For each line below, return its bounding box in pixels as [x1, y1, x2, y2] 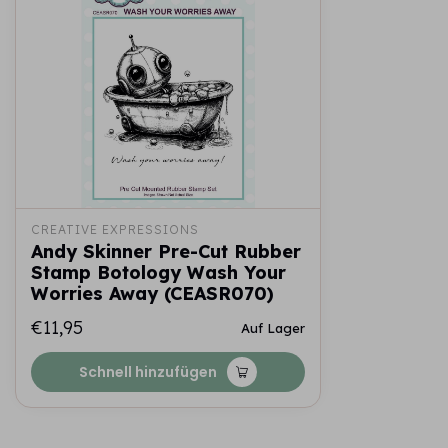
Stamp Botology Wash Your [31, 261, 286, 284]
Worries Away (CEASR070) [31, 282, 274, 305]
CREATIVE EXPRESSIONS [31, 222, 199, 237]
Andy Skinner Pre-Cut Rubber [31, 240, 301, 263]
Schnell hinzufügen [79, 362, 217, 382]
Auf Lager [241, 320, 305, 336]
